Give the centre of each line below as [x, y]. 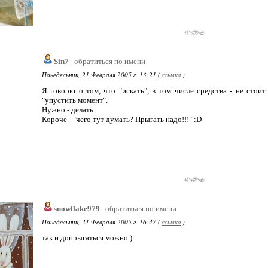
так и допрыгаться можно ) [87, 238]
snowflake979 [77, 208]
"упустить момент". [75, 100]
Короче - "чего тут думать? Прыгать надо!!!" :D [122, 119]
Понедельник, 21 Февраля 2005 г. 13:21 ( [101, 74]
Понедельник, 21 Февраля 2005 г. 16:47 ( [101, 222]
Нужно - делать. [68, 110]
